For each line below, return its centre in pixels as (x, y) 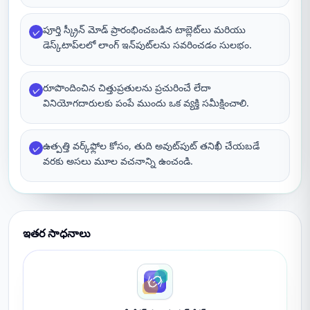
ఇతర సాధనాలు (57, 233)
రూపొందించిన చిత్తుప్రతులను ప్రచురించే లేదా (127, 88)
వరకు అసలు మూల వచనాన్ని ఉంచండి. (118, 161)
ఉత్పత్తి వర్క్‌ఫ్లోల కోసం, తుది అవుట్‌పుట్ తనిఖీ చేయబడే (151, 146)
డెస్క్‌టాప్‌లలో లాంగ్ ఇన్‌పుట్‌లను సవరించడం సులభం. (147, 45)
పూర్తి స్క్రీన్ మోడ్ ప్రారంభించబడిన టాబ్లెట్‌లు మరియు (144, 29)
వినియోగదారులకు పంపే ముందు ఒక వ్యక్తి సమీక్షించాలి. (146, 103)
